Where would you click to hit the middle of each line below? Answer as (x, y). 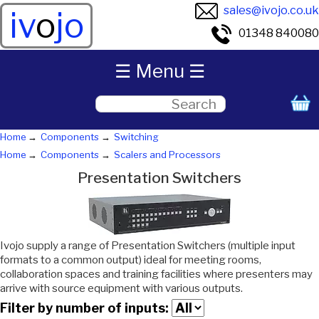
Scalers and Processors (167, 154)
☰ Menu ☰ (159, 71)
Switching (136, 137)
